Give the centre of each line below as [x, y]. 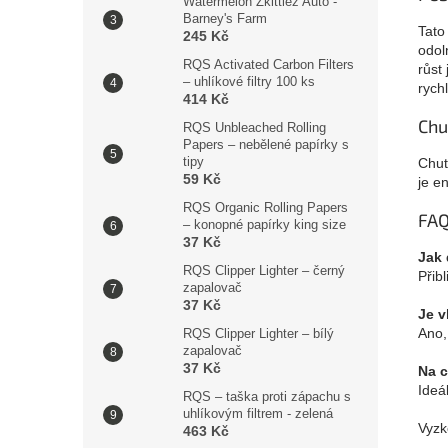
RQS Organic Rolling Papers [265, 207]
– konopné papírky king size [264, 224]
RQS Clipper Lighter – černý [264, 270]
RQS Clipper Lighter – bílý [258, 333]
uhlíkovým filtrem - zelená [258, 413]
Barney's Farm [225, 18]
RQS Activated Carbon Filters [268, 64]
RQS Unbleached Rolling [254, 127]
